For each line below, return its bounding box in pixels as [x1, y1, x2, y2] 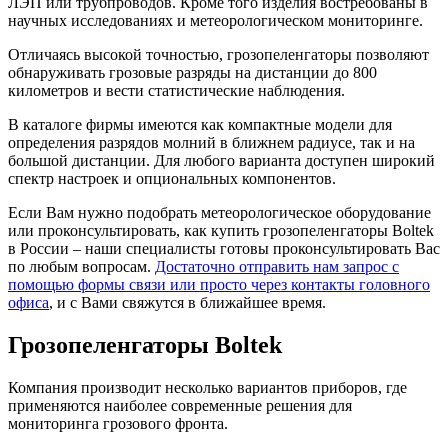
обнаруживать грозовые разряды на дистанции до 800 [8, 64, 377, 82]
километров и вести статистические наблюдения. [8, 82, 345, 100]
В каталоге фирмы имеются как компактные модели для [8, 116, 392, 134]
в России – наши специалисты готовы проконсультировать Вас [8, 240, 440, 258]
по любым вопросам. [8, 258, 155, 276]
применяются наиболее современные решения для [8, 397, 352, 415]
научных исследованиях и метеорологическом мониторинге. [8, 12, 423, 30]
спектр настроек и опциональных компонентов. [8, 170, 336, 188]
